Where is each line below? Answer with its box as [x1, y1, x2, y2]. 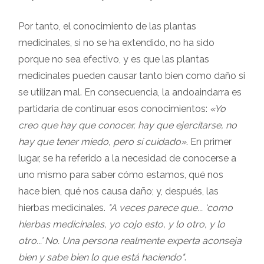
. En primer [186, 136, 232, 147]
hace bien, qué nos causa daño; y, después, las [18, 185, 219, 197]
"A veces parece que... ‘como [108, 202, 233, 213]
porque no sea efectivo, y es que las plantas [18, 53, 209, 65]
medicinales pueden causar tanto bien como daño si [18, 70, 245, 81]
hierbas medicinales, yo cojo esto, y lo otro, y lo [18, 218, 225, 230]
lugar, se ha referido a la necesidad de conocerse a [18, 152, 236, 164]
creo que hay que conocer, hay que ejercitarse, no [18, 119, 237, 131]
